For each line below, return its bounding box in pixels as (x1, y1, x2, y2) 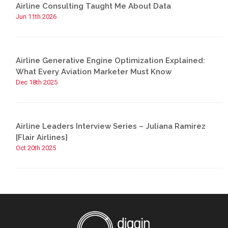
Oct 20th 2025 (16, 144, 56, 152)
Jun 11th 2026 (16, 13, 57, 20)
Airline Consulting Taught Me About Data (16, 2, 172, 11)
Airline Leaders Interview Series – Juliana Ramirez (16, 122, 206, 131)
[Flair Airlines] (16, 133, 68, 142)
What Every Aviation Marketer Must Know (16, 67, 172, 76)
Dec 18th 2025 (16, 78, 58, 86)
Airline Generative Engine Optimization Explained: (16, 56, 206, 65)
